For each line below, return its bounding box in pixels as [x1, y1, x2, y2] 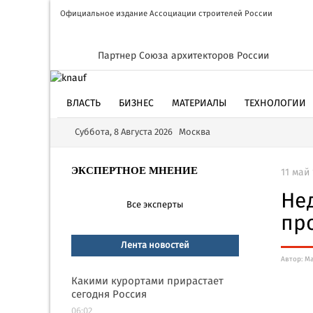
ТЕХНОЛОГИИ [245, 96, 306, 111]
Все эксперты [126, 198, 184, 212]
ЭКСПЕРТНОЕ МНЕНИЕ [71, 165, 198, 176]
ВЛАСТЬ [66, 96, 101, 111]
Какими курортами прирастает [71, 273, 224, 290]
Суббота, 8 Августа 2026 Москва [75, 125, 210, 140]
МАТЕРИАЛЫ [172, 96, 226, 111]
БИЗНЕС [119, 96, 154, 111]
